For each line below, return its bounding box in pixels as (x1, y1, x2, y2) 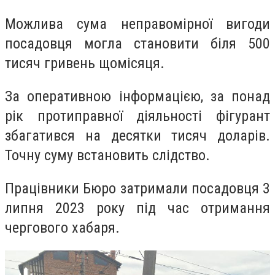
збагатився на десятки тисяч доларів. (5, 126, 270, 144)
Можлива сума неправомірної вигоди (5, 15, 270, 33)
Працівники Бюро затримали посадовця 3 (5, 179, 270, 197)
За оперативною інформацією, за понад (5, 87, 270, 105)
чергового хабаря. (5, 219, 120, 236)
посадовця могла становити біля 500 (5, 35, 270, 53)
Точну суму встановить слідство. (5, 146, 210, 164)
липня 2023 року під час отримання (5, 199, 270, 217)
